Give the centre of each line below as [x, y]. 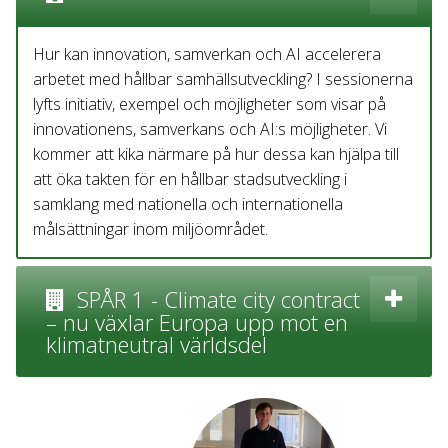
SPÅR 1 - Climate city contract [215, 299]
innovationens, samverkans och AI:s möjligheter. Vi [210, 129]
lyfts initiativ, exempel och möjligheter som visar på [209, 104]
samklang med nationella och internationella [188, 204]
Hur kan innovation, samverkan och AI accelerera [207, 54]
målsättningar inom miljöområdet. [150, 229]
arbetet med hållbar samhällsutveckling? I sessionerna [223, 79]
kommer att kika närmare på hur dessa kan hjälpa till [216, 154]
